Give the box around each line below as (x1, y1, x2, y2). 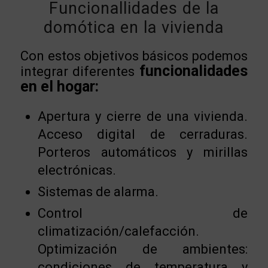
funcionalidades (139, 62, 248, 80)
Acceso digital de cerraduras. (37, 126, 248, 142)
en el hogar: (20, 77, 99, 95)
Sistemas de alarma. (37, 184, 159, 199)
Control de (37, 205, 248, 221)
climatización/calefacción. (37, 223, 199, 239)
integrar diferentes (20, 63, 140, 79)
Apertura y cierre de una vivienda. (37, 108, 248, 124)
